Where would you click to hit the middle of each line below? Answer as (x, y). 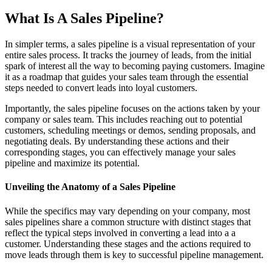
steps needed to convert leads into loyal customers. (101, 88)
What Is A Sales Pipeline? (84, 19)
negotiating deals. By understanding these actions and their (117, 141)
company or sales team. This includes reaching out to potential (124, 120)
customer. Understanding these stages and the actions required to (128, 243)
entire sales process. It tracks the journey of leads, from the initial (128, 55)
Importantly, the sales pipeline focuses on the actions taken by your (132, 109)
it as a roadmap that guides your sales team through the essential (127, 77)
